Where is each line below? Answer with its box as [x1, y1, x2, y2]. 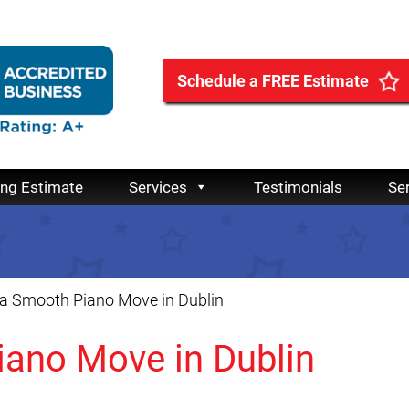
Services [129, 178, 187, 197]
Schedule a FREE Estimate [177, 71, 369, 90]
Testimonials [254, 178, 342, 197]
